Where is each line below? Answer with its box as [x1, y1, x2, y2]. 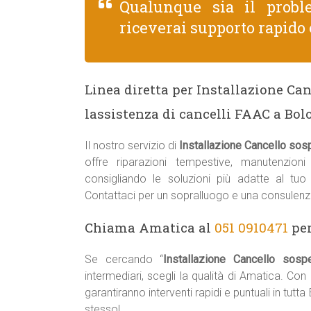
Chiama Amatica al [85, 219, 215, 236]
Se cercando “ [85, 253, 164, 266]
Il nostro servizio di [85, 139, 179, 152]
